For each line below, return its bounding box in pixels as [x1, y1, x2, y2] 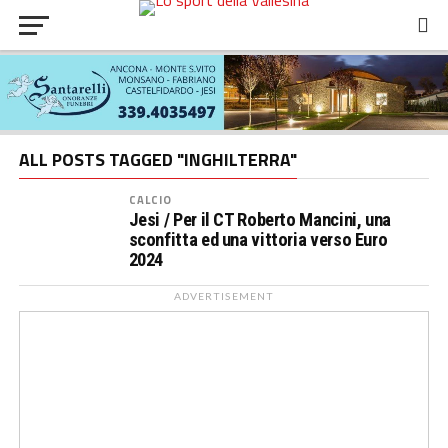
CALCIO [128, 190, 173, 208]
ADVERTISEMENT [174, 289, 274, 302]
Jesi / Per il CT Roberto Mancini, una [128, 208, 391, 230]
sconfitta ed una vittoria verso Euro [128, 228, 388, 250]
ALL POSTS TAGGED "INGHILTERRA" [18, 145, 297, 173]
